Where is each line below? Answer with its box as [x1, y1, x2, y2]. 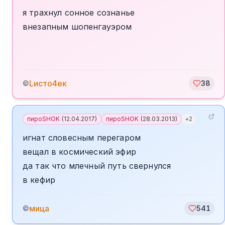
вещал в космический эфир [23, 147, 136, 157]
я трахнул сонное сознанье [23, 8, 135, 18]
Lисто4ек [29, 78, 67, 88]
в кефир [23, 175, 56, 185]
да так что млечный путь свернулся [23, 161, 171, 171]
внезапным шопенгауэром [23, 22, 132, 32]
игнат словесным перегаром [23, 133, 141, 143]
